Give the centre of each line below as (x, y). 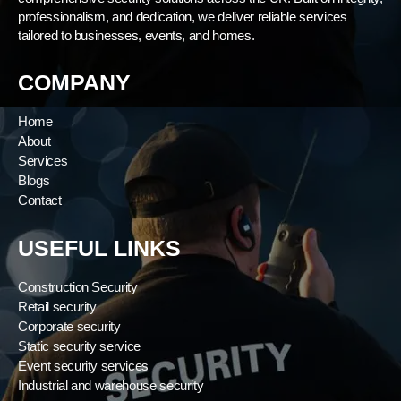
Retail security (57, 306)
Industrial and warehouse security (111, 385)
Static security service (79, 346)
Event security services (83, 365)
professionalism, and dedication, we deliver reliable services (183, 16)
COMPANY (74, 82)
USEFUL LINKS (99, 247)
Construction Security (78, 286)
